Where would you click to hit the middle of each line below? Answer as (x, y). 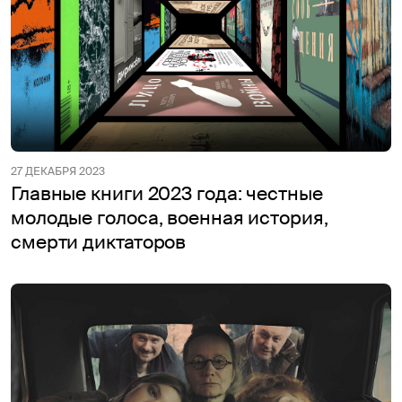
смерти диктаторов (99, 242)
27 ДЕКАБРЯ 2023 (58, 171)
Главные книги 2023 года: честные (167, 193)
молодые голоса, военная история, (170, 218)
